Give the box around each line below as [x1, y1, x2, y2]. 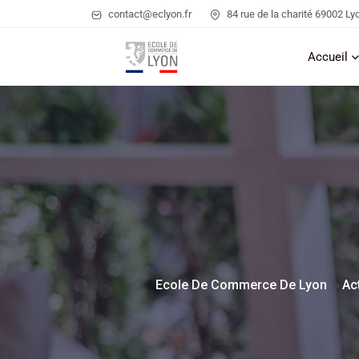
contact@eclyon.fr [106, 7, 192, 20]
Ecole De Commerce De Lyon [155, 277, 327, 292]
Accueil [308, 50, 348, 64]
